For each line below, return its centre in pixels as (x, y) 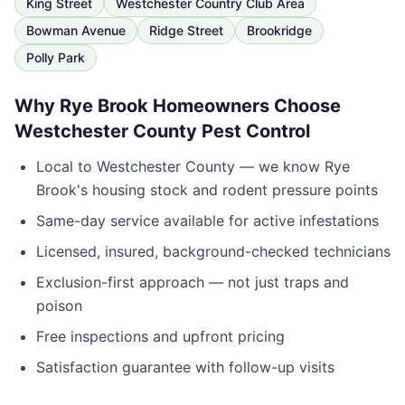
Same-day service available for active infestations (207, 221)
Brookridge (279, 30)
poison (59, 306)
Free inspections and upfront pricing (160, 336)
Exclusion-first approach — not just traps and (193, 282)
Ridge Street (186, 30)
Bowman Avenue (76, 30)
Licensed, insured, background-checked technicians (213, 251)
